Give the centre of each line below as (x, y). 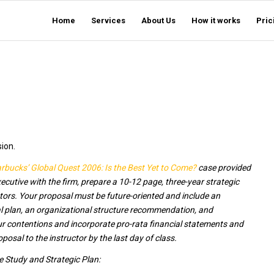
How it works (216, 20)
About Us (158, 20)
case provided (224, 167)
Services (108, 20)
